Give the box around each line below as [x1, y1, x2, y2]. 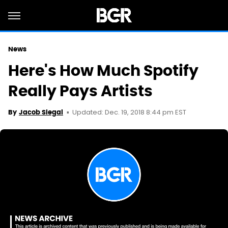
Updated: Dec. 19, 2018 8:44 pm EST [72, 107, 186, 118]
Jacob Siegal [19, 108, 63, 117]
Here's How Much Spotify [8, 61, 198, 80]
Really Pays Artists [8, 81, 153, 101]
